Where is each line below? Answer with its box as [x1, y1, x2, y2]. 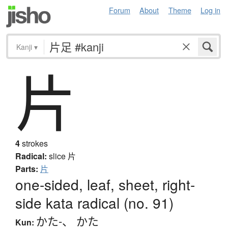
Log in [201, 5, 220, 15]
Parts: [15, 163, 38, 175]
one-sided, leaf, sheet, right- [15, 174, 195, 195]
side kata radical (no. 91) [15, 192, 174, 213]
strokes [20, 137, 48, 150]
